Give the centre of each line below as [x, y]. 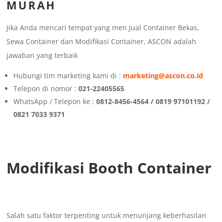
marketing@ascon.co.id [163, 76]
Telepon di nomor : [46, 89]
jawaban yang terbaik [42, 55]
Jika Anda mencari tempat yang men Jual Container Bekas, [103, 28]
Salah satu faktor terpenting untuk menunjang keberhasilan [107, 216]
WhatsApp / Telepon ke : [55, 102]
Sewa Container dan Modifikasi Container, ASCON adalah [102, 42]
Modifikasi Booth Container [109, 168]
